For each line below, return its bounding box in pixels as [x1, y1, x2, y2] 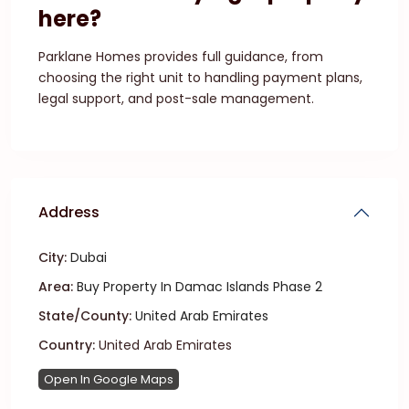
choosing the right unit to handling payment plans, [38, 68, 362, 87]
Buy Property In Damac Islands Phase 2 [77, 278, 322, 296]
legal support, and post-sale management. [38, 89, 314, 108]
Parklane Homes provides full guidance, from [38, 47, 323, 66]
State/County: [38, 307, 131, 325]
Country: [38, 336, 95, 354]
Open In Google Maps [44, 371, 173, 388]
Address [38, 202, 100, 223]
